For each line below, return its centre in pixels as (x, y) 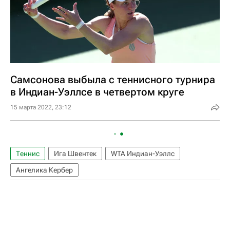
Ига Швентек (75, 154)
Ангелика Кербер (44, 170)
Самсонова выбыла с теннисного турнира (113, 80)
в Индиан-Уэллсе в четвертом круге (97, 92)
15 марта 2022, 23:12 (41, 107)
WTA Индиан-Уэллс (143, 154)
